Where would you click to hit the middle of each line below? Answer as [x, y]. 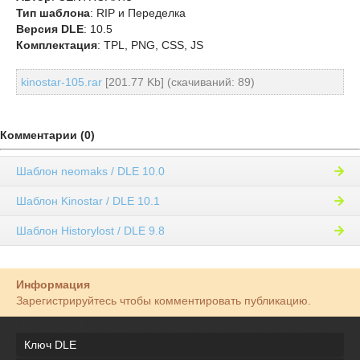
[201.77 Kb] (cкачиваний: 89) [178, 82]
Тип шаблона [53, 13]
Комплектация [57, 45]
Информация [53, 284]
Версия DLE [50, 29]
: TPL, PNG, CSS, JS [150, 45]
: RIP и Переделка [138, 13]
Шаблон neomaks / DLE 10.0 [90, 171]
